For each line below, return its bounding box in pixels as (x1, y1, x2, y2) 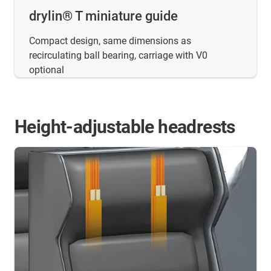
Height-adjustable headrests (15, 116, 235, 138)
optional (29, 64, 64, 76)
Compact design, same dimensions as (29, 35, 191, 47)
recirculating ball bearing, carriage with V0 (29, 50, 207, 62)
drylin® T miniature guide (29, 8, 178, 24)
